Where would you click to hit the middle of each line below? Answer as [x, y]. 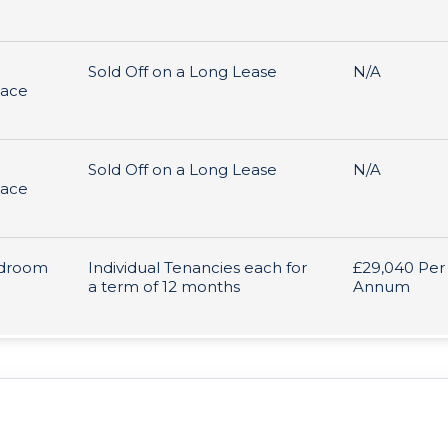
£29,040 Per [399, 267]
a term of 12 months [164, 286]
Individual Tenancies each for [197, 267]
